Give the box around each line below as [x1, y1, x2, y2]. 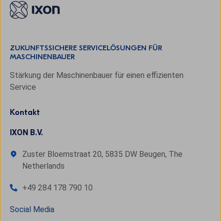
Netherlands [22, 161, 67, 171]
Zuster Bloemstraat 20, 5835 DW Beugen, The [22, 149, 183, 159]
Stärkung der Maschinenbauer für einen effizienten [10, 70, 184, 80]
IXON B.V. [10, 127, 43, 137]
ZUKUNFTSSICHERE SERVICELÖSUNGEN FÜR [10, 43, 162, 52]
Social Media [10, 204, 54, 214]
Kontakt [10, 108, 40, 117]
